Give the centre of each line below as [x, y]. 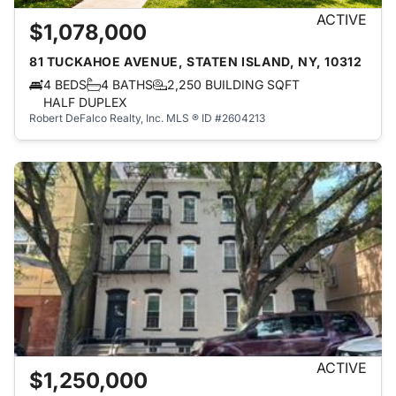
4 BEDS [65, 84]
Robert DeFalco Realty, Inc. [96, 118]
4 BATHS [127, 84]
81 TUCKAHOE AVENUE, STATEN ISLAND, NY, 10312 [196, 61]
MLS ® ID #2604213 [216, 118]
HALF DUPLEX [85, 102]
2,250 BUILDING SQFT [233, 84]
